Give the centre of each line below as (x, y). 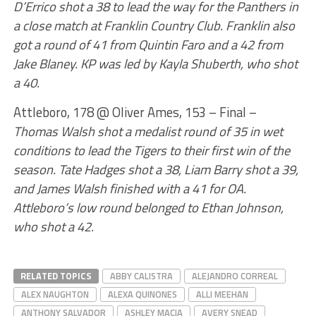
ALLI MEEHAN (222, 294)
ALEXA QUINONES (142, 294)
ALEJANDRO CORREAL (235, 276)
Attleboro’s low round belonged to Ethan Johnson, (148, 207)
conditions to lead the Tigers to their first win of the (151, 150)
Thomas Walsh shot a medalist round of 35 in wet (148, 131)
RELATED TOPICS (56, 276)
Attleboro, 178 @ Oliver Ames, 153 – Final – (135, 112)
